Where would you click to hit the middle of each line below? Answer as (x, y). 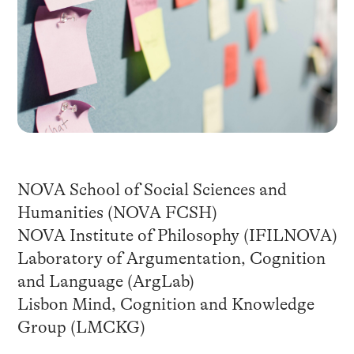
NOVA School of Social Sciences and (152, 189)
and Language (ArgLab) (105, 281)
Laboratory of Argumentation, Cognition (171, 258)
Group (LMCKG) (81, 327)
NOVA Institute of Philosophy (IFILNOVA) (177, 235)
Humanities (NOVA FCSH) (117, 212)
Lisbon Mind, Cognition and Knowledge (166, 304)
